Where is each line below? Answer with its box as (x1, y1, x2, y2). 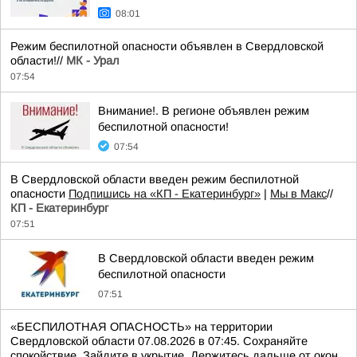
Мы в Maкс (270, 187, 327, 200)
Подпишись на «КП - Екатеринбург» (69, 187, 261, 200)
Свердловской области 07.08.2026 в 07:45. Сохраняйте (10, 335, 308, 347)
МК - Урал (66, 54, 120, 67)
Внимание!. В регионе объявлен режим (98, 104, 309, 117)
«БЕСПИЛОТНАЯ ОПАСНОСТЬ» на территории (10, 320, 273, 333)
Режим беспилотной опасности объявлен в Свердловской (10, 40, 324, 53)
